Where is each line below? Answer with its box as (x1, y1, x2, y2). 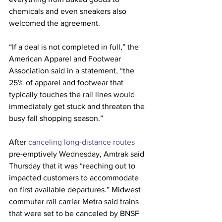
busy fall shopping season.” (9, 114, 103, 122)
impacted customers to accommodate (9, 173, 141, 182)
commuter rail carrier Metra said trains (9, 197, 141, 206)
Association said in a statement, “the (9, 66, 136, 75)
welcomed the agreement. (9, 19, 100, 27)
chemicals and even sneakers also (9, 7, 128, 15)
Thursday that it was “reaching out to (9, 162, 137, 170)
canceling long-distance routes (28, 138, 135, 146)
